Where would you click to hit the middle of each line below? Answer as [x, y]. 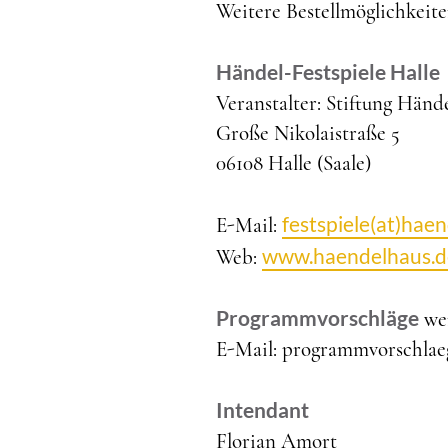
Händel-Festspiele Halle [328, 71]
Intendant [262, 409]
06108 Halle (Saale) [293, 163]
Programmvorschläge [317, 317]
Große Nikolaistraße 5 [308, 133]
